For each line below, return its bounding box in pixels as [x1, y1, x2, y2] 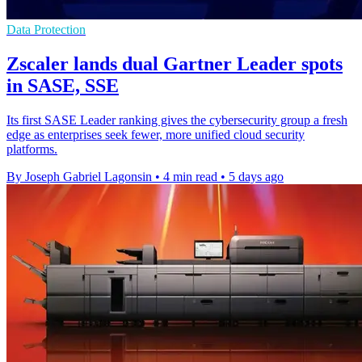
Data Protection [6, 22, 86, 36]
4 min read [163, 169, 217, 183]
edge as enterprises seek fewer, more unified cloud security [6, 127, 305, 141]
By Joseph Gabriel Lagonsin [6, 169, 152, 183]
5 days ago [229, 169, 284, 183]
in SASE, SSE [6, 74, 119, 96]
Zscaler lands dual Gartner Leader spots [6, 53, 343, 74]
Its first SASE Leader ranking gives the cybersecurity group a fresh [6, 112, 347, 127]
